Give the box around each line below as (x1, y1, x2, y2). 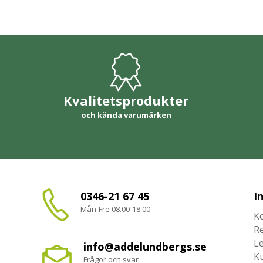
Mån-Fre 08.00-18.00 (80, 203, 150, 214)
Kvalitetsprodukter (63, 91, 188, 109)
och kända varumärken (80, 109, 171, 120)
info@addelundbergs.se (83, 239, 207, 254)
